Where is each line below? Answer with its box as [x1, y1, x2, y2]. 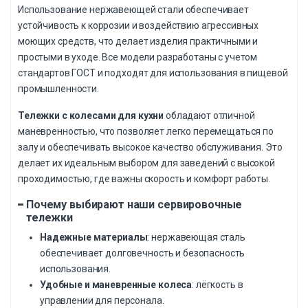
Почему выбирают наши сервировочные [26, 198, 243, 212]
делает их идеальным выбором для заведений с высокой [18, 157, 275, 169]
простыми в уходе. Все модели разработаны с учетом [18, 52, 258, 63]
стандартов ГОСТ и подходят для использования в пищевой [18, 67, 288, 79]
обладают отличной [164, 110, 255, 122]
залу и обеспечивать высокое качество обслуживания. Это [18, 142, 283, 153]
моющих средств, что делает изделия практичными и [18, 36, 258, 47]
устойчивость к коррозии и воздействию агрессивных [18, 20, 259, 32]
